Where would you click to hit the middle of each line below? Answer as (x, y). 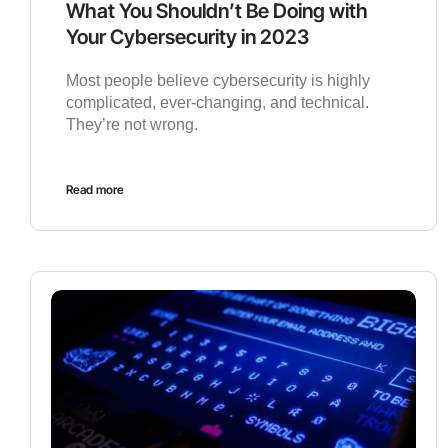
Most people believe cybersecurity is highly (218, 80)
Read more (95, 189)
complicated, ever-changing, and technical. (217, 102)
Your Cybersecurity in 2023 (187, 36)
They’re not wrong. (132, 124)
